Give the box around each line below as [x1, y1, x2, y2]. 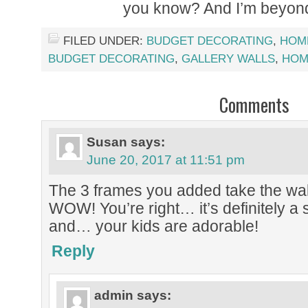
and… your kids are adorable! [49, 217, 258, 235]
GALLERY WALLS [181, 52, 275, 65]
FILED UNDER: [63, 34, 146, 47]
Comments [219, 91, 289, 118]
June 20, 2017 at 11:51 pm [87, 153, 245, 167]
